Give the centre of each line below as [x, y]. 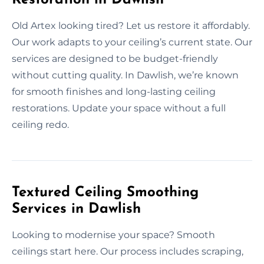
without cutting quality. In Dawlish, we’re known [125, 75]
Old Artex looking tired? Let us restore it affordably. [131, 25]
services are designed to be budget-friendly [115, 58]
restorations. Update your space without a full [119, 108]
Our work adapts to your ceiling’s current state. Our [132, 42]
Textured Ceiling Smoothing [105, 192]
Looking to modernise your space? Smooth [113, 235]
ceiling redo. [40, 124]
